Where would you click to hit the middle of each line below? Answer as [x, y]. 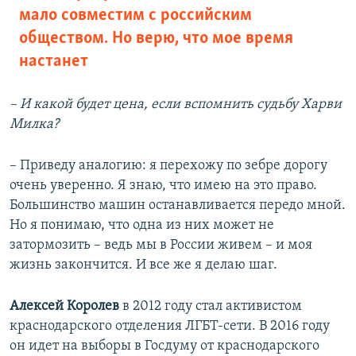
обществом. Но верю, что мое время [156, 39]
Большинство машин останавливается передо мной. [178, 206]
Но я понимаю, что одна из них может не [142, 226]
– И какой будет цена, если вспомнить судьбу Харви [176, 105]
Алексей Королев [64, 307]
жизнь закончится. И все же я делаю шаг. [143, 265]
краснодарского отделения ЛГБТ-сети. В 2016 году [170, 327]
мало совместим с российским [135, 16]
